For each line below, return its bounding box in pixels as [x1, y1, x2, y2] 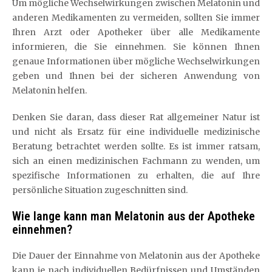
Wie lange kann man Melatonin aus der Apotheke [12, 209, 255, 223]
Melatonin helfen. [12, 85, 87, 96]
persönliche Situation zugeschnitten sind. [12, 185, 188, 195]
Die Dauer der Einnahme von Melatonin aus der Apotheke [12, 250, 260, 261]
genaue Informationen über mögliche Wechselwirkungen [12, 56, 260, 67]
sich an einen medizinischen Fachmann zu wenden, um [12, 155, 260, 166]
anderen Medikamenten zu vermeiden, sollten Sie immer [12, 12, 260, 23]
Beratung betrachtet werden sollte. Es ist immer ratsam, [12, 141, 260, 152]
